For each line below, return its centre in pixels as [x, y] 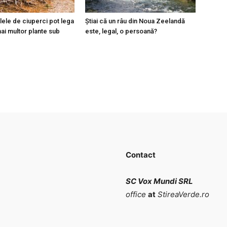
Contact [141, 155]
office [136, 194]
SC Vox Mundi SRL [159, 181]
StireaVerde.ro [183, 194]
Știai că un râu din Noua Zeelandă [135, 21]
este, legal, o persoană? [121, 31]
